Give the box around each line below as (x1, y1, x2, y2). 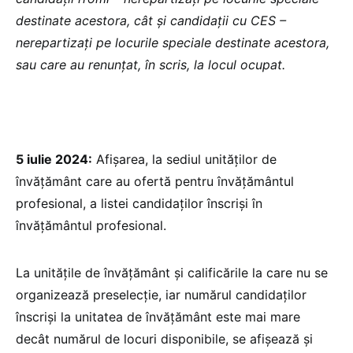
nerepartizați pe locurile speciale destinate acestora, (16, 35, 329, 51)
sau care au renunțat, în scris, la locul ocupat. (16, 57, 285, 73)
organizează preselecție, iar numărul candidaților (16, 287, 307, 303)
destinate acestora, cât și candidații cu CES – (16, 13, 286, 29)
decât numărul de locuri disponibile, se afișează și (16, 331, 313, 347)
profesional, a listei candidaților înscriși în (16, 195, 262, 212)
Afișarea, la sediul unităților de (92, 151, 277, 168)
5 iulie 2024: (16, 151, 92, 168)
